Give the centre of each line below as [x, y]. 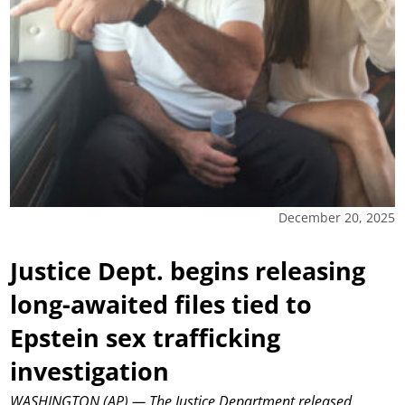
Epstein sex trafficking [146, 337]
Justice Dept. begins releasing [188, 270]
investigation [90, 371]
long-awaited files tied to [161, 304]
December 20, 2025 [336, 217]
